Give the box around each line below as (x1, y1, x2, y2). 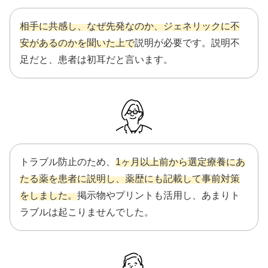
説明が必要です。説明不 (135, 38, 240, 48)
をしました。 (20, 190, 77, 201)
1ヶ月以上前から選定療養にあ (115, 157, 245, 167)
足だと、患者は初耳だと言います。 (20, 54, 173, 65)
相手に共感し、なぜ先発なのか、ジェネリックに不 (20, 21, 240, 32)
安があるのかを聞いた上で (20, 38, 135, 48)
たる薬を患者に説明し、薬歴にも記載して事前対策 (20, 173, 240, 184)
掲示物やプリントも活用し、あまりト (77, 190, 240, 201)
